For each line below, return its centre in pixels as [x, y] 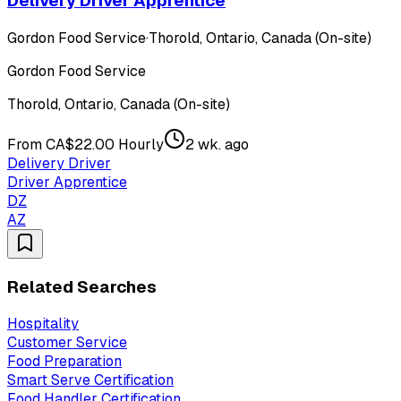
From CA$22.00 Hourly [85, 144]
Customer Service [67, 343]
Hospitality [43, 324]
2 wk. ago [217, 144]
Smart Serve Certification [90, 380]
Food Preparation [64, 362]
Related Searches [82, 286]
